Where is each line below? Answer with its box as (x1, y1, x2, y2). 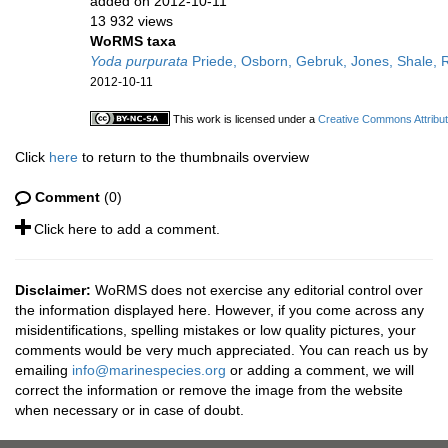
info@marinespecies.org (72, 362, 226, 378)
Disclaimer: (15, 282, 91, 298)
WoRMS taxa (90, 33, 176, 49)
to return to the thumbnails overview (78, 149, 309, 165)
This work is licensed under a (173, 113, 318, 125)
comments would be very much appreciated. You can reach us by (15, 342, 428, 358)
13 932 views (90, 13, 173, 29)
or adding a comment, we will (226, 362, 414, 378)
